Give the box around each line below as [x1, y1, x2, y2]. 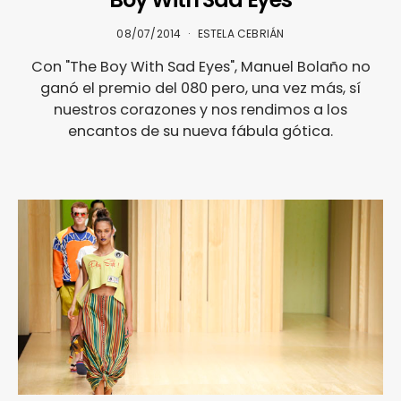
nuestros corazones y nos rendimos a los [54, 98, 347, 120]
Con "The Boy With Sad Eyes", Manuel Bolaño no [30, 55, 371, 77]
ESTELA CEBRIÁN [197, 25, 285, 41]
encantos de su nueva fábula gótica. [68, 120, 333, 141]
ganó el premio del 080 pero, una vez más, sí [40, 77, 361, 98]
